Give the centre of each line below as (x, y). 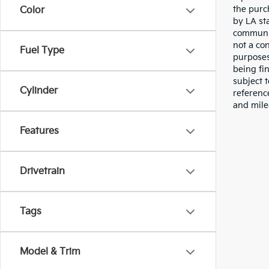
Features (39, 131)
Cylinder (39, 91)
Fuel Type (42, 51)
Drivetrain (42, 171)
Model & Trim (50, 252)
